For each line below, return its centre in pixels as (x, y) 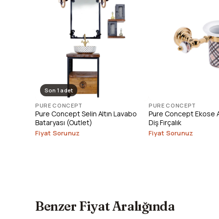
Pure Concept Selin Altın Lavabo (86, 114)
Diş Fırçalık (165, 123)
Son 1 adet (59, 90)
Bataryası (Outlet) (64, 123)
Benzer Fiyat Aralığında (105, 206)
